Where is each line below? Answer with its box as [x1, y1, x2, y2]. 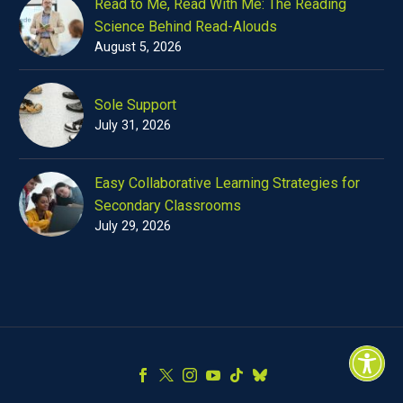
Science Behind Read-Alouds [94, 17, 277, 35]
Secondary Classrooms [94, 196, 241, 214]
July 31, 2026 [94, 117, 171, 132]
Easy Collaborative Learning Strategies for [94, 174, 360, 192]
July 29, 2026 [94, 218, 171, 233]
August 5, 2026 [94, 39, 182, 54]
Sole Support [94, 95, 176, 113]
